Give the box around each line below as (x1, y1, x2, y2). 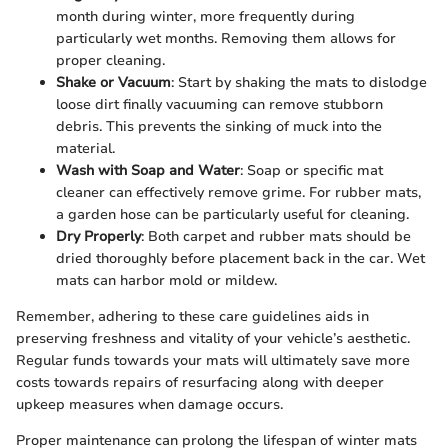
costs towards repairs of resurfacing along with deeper (16, 372, 384, 392)
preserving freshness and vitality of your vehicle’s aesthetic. (16, 328, 410, 348)
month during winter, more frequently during (56, 6, 355, 26)
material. (56, 138, 115, 158)
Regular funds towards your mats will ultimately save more (16, 350, 410, 370)
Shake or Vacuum (56, 72, 171, 92)
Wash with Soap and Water (56, 160, 240, 180)
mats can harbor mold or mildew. (56, 270, 277, 290)
